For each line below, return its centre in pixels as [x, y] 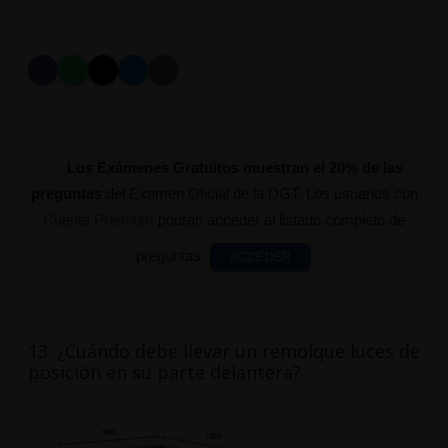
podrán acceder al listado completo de [279, 220]
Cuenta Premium [98, 220]
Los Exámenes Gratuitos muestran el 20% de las [235, 168]
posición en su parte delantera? [164, 372]
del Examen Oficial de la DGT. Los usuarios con [259, 194]
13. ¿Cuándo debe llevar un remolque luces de [223, 351]
